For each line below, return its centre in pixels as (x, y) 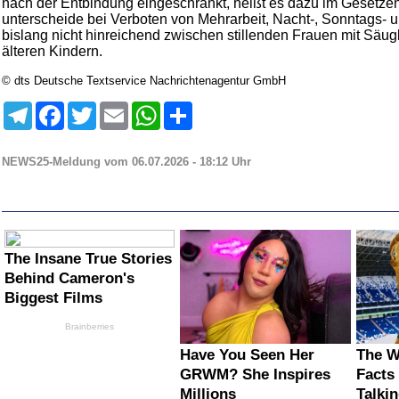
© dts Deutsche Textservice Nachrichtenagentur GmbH (144, 81)
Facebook (90, 108)
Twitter (113, 108)
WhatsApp (187, 108)
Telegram (56, 108)
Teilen (208, 108)
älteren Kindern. (52, 51)
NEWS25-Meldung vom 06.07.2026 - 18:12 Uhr (126, 162)
